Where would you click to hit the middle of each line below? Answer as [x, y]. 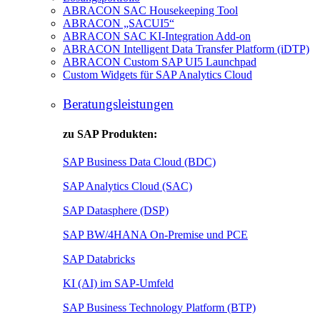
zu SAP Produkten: [110, 134]
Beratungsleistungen [118, 104]
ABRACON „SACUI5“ [119, 23]
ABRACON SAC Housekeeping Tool [150, 10]
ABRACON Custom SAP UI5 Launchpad [160, 62]
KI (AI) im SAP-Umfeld [118, 283]
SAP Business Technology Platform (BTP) [159, 307]
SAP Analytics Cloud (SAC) [127, 186]
